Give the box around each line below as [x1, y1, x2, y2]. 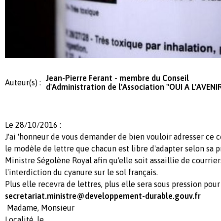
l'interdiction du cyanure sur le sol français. [5, 168, 158, 177]
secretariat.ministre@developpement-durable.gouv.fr [5, 191, 201, 200]
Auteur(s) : [5, 78, 41, 87]
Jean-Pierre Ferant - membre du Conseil [46, 74, 189, 82]
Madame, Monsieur [5, 203, 171, 212]
